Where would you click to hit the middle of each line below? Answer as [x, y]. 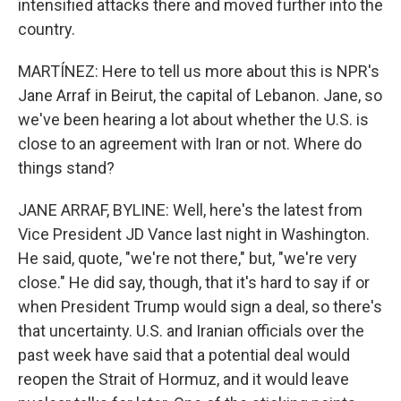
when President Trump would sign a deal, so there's [200, 307]
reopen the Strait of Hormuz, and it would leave [183, 379]
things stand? [66, 168]
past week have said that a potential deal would [184, 355]
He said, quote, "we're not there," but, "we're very [188, 258]
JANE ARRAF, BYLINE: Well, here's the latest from [190, 210]
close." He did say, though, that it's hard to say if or [194, 282]
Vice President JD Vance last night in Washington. [194, 234]
